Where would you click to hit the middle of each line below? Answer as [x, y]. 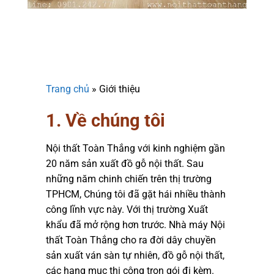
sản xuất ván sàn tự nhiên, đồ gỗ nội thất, [135, 256]
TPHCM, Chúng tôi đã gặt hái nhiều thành [136, 194]
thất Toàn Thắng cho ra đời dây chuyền [131, 240]
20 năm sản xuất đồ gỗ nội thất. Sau [125, 164]
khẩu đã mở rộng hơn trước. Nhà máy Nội [135, 225]
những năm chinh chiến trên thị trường [129, 179]
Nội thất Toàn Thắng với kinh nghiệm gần [135, 149]
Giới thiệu [120, 89]
